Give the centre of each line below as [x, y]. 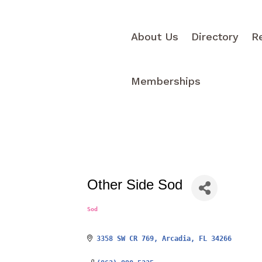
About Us [155, 37]
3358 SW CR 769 [125, 238]
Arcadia [176, 238]
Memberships [166, 81]
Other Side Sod [135, 185]
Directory [215, 37]
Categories [116, 215]
